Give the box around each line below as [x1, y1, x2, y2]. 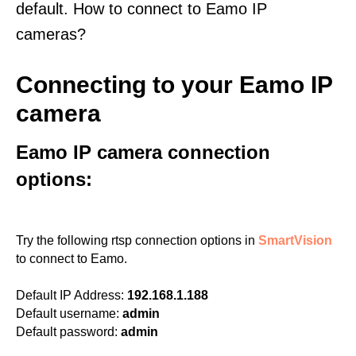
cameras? [16, 25, 86, 43]
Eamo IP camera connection [16, 141, 270, 163]
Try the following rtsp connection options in [16, 234, 258, 247]
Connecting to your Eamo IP [16, 72, 332, 98]
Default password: [16, 325, 118, 339]
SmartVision [258, 234, 332, 247]
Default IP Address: [16, 288, 124, 302]
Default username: [16, 307, 119, 320]
